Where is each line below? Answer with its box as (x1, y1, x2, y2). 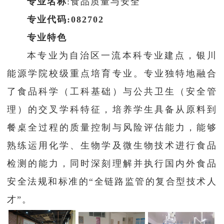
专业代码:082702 (27, 14, 104, 25)
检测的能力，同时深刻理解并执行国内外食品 (7, 158, 217, 169)
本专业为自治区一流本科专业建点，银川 (27, 50, 217, 61)
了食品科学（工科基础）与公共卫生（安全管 (7, 86, 217, 97)
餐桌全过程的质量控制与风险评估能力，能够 (7, 122, 217, 133)
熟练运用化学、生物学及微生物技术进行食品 (7, 140, 217, 151)
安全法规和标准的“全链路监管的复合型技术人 (7, 176, 217, 187)
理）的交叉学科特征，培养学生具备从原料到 (7, 104, 217, 115)
